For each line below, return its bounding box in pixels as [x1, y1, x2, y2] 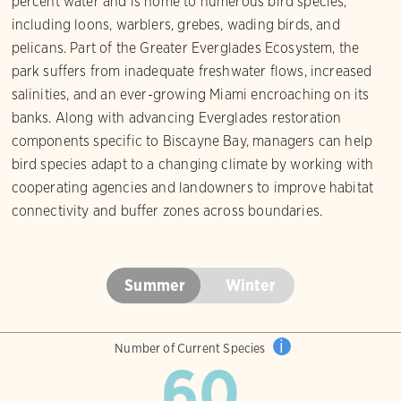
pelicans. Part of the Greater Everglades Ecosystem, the [11, 39, 360, 56]
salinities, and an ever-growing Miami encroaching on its [11, 86, 370, 103]
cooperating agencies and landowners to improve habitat [11, 179, 374, 196]
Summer [124, 276, 186, 294]
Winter [225, 276, 277, 294]
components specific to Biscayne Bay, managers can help [11, 132, 373, 149]
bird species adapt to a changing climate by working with [11, 156, 374, 173]
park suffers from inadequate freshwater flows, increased [11, 63, 372, 80]
